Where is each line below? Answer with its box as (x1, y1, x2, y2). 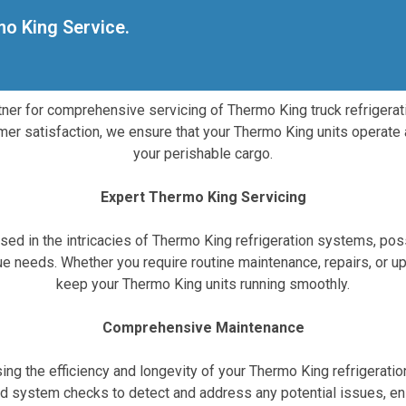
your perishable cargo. (133, 144, 273, 162)
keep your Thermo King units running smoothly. (56, 275, 350, 293)
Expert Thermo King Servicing (100, 188, 306, 206)
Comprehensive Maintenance (101, 318, 304, 336)
